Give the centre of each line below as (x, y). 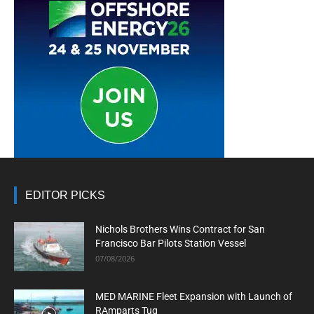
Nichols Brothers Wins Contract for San (180, 229)
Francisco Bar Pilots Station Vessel (171, 243)
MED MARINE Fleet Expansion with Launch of (194, 296)
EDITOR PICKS (65, 195)
